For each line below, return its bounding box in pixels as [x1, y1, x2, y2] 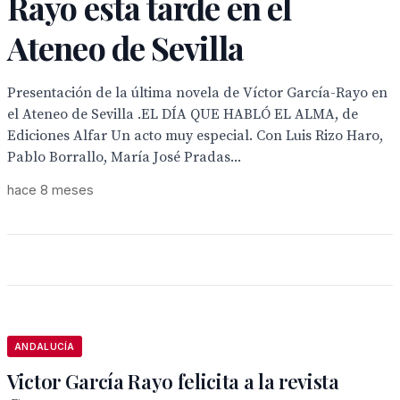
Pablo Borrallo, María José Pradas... [7, 148, 241, 166]
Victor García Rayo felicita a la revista [7, 368, 339, 395]
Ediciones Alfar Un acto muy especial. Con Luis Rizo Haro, [7, 127, 383, 145]
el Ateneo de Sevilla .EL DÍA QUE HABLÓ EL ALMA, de [7, 105, 358, 123]
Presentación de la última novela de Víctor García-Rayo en [7, 84, 387, 102]
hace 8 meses [7, 182, 94, 197]
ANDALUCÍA [14, 341, 75, 352]
